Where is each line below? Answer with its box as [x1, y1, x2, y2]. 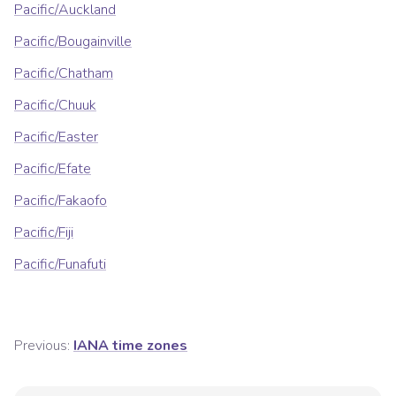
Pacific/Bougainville [14, 32, 132, 52]
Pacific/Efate [14, 159, 91, 179]
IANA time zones [73, 336, 187, 356]
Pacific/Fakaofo [14, 191, 107, 211]
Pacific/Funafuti [14, 255, 106, 275]
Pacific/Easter [14, 127, 98, 148]
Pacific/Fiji [14, 223, 73, 243]
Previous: [14, 336, 70, 356]
